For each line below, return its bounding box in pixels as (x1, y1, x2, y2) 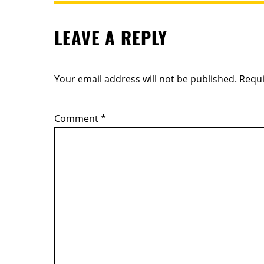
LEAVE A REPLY (54, 24, 167, 51)
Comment (54, 111, 101, 125)
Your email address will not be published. (54, 72, 237, 85)
